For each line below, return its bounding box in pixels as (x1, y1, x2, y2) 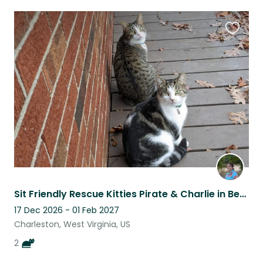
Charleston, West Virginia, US (14, 218, 130, 231)
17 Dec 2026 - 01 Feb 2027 (14, 204, 119, 217)
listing (225, 55, 251, 69)
